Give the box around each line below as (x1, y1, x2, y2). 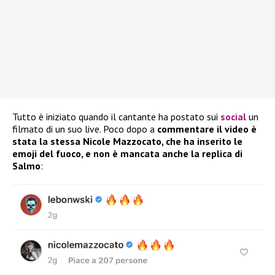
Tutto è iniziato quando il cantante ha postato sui (12, 110, 220, 123)
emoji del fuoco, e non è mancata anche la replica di (12, 147, 242, 160)
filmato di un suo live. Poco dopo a (12, 123, 155, 136)
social (220, 110, 246, 123)
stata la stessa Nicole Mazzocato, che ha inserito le (12, 135, 242, 148)
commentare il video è (155, 123, 257, 136)
